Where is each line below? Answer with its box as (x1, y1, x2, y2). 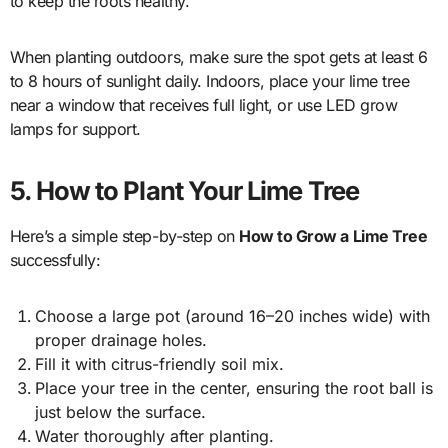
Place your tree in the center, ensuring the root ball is (35, 378, 434, 399)
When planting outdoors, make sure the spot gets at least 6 (9, 47, 428, 68)
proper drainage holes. (35, 330, 208, 351)
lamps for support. (9, 119, 141, 140)
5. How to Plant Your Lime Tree (9, 175, 359, 207)
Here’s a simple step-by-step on (9, 226, 240, 247)
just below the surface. (35, 402, 207, 423)
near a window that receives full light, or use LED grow (9, 95, 398, 116)
